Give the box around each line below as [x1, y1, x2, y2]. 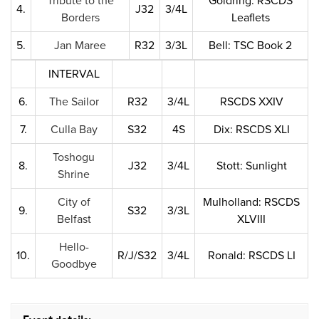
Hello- [58, 240, 89, 254]
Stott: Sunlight [216, 159, 287, 173]
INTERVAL [48, 67, 100, 81]
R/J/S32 [117, 249, 157, 263]
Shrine [58, 167, 90, 182]
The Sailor [48, 95, 99, 109]
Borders [61, 11, 100, 25]
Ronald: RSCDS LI [207, 249, 296, 263]
